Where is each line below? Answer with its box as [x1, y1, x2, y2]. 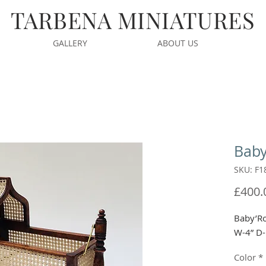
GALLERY [53, 37, 87, 49]
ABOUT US [157, 37, 198, 49]
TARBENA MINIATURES [11, 5, 255, 35]
